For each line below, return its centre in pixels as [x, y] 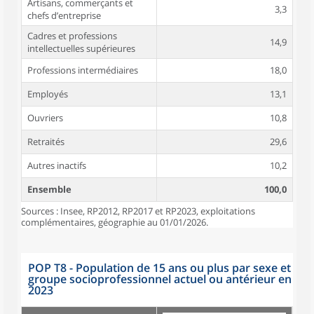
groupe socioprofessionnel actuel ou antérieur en [160, 279]
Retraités [46, 142]
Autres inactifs [57, 165]
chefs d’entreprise [64, 15]
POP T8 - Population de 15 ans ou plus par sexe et [159, 268]
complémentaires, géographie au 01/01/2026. [115, 222]
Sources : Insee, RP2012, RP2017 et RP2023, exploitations [138, 211]
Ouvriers [45, 118]
